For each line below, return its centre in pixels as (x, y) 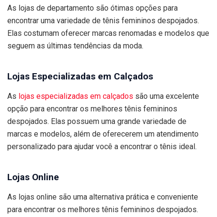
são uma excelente (166, 96)
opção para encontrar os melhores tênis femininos (92, 108)
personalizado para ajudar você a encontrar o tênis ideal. (102, 146)
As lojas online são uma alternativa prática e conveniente (103, 197)
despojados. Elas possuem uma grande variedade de (97, 121)
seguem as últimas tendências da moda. (75, 46)
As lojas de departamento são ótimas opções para (93, 8)
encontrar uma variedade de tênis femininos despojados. (103, 20)
